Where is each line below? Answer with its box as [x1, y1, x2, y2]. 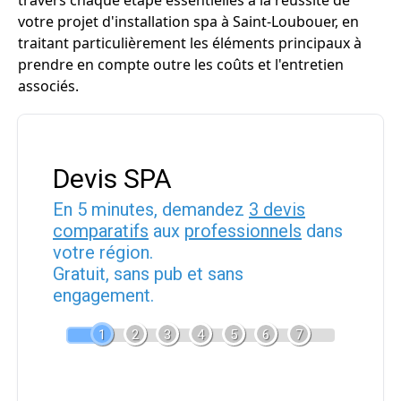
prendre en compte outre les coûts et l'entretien [18, 55, 344, 74]
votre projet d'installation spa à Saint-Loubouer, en [18, 12, 359, 31]
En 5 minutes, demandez [53, 199, 249, 220]
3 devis [249, 199, 305, 220]
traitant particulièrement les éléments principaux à [18, 33, 362, 53]
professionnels [184, 220, 302, 242]
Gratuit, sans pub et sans [53, 263, 243, 285]
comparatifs [53, 220, 149, 242]
